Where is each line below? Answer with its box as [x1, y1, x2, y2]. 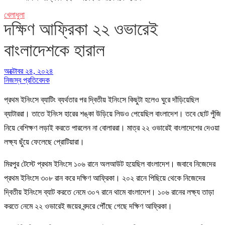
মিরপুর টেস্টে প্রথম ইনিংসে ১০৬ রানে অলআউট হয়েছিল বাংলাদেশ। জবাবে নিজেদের [4, 159, 215, 168]
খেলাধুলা [4, 10, 25, 19]
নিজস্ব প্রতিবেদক [4, 75, 50, 84]
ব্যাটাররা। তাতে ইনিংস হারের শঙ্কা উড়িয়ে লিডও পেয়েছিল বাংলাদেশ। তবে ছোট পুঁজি [4, 109, 221, 118]
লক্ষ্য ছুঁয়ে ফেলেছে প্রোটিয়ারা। [4, 137, 84, 146]
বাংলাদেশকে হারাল [4, 42, 105, 60]
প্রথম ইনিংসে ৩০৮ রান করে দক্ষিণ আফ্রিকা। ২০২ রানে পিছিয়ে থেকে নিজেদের [4, 173, 205, 182]
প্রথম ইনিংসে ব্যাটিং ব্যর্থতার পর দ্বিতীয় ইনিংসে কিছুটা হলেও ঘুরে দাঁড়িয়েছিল [4, 95, 199, 104]
